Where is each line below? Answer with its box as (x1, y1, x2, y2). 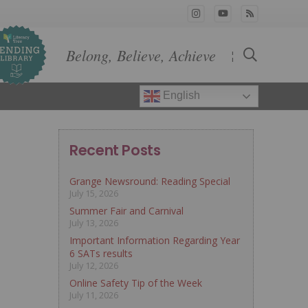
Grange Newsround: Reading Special (69, 175, 231, 188)
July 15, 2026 (69, 188, 119, 199)
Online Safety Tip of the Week (69, 276, 203, 289)
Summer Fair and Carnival (69, 204, 184, 217)
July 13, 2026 (69, 217, 119, 229)
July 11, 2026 (69, 289, 119, 301)
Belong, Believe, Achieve (66, 44, 217, 65)
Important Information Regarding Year (69, 234, 241, 247)
